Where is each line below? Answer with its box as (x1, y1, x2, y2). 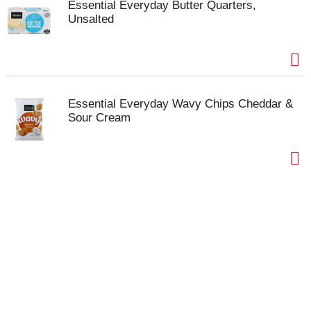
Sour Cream (68, 111, 131, 125)
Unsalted (68, 12, 114, 26)
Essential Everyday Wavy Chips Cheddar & (68, 97, 293, 111)
